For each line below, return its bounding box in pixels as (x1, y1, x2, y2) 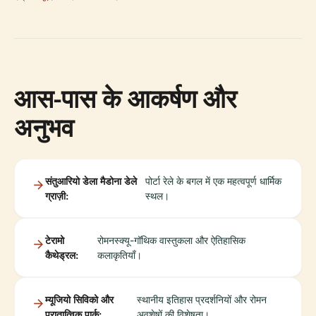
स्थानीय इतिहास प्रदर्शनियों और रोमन (137, 293, 267, 305)
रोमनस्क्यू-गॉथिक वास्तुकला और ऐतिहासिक (97, 233, 246, 246)
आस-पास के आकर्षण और (14, 80, 237, 116)
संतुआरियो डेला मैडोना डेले (45, 174, 137, 187)
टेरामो (45, 233, 64, 246)
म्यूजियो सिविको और (45, 293, 114, 305)
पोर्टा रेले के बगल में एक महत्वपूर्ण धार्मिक (145, 174, 282, 187)
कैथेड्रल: (45, 248, 78, 261)
